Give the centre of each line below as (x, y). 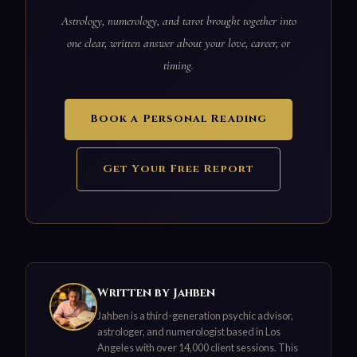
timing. (178, 66)
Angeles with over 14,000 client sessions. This (197, 347)
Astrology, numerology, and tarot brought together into (178, 21)
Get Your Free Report (178, 169)
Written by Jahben (156, 293)
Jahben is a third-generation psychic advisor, (195, 315)
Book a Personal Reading (178, 119)
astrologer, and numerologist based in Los (188, 331)
